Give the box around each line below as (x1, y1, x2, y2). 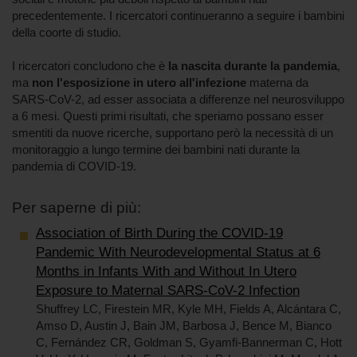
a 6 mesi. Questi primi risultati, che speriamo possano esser (12, 109, 324, 124)
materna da (246, 76, 308, 90)
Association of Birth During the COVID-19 (36, 226, 283, 241)
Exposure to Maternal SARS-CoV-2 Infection (36, 283, 300, 299)
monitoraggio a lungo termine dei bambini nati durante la (12, 143, 300, 157)
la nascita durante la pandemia (168, 59, 337, 73)
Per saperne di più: (12, 198, 141, 216)
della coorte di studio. (12, 25, 121, 40)
